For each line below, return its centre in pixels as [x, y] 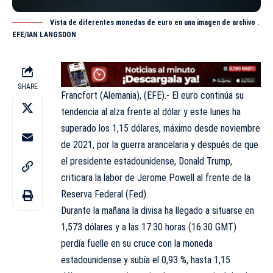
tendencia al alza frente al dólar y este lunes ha [151, 112]
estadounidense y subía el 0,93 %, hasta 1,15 [146, 260]
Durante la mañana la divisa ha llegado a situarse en [158, 210]
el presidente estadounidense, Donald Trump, [147, 161]
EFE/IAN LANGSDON [44, 35]
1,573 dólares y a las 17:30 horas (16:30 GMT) [149, 227]
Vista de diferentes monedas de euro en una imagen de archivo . [155, 23]
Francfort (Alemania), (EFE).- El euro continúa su [152, 95]
